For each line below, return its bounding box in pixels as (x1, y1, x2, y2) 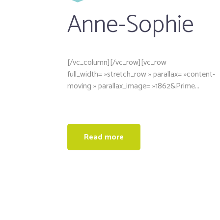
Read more (84, 130, 124, 144)
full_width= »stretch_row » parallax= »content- (67, 67, 215, 81)
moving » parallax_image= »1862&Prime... (67, 79, 199, 93)
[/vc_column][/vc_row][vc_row (67, 55, 166, 69)
